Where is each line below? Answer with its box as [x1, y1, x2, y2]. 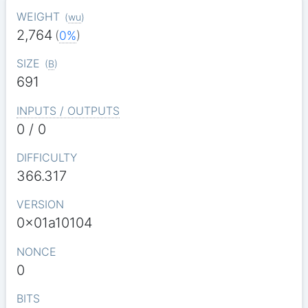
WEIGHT [16, 9, 60, 23]
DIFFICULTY [16, 151, 77, 165]
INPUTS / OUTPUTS [16, 103, 120, 118]
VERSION [16, 197, 64, 212]
